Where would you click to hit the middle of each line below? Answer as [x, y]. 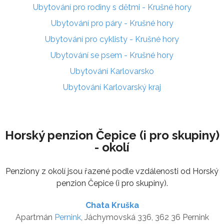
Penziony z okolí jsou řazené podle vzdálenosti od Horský [112, 171]
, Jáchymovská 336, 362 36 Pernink [145, 217]
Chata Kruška [112, 205]
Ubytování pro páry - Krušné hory [112, 23]
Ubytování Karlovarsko [112, 71]
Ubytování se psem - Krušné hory [112, 55]
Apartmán [35, 217]
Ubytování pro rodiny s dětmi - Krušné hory [112, 7]
